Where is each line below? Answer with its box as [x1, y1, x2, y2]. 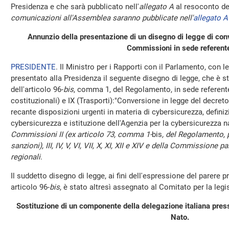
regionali [11, 152, 40, 162]
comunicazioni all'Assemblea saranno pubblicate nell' [11, 13, 193, 22]
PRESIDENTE [11, 62, 56, 72]
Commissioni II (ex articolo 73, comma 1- [11, 130, 152, 139]
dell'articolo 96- [11, 85, 63, 94]
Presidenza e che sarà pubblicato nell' [11, 2, 139, 11]
